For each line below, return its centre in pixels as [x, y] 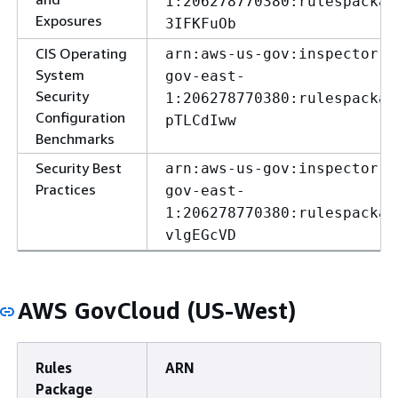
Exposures [69, 20]
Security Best [79, 168]
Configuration [80, 117]
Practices [66, 189]
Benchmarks [75, 139]
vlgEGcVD [201, 235]
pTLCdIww [201, 120]
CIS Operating [81, 53]
